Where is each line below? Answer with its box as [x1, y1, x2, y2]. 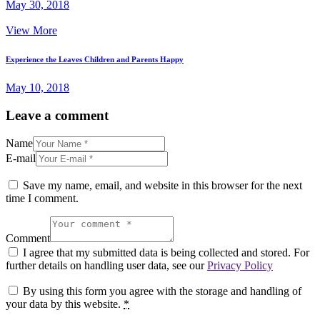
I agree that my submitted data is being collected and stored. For [23, 246, 309, 259]
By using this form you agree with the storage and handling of [23, 285, 301, 298]
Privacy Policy [207, 259, 273, 272]
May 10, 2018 [6, 81, 69, 94]
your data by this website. [6, 298, 124, 311]
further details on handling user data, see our [6, 259, 207, 272]
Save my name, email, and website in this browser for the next [23, 179, 302, 192]
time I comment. [6, 192, 79, 205]
